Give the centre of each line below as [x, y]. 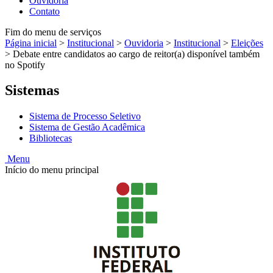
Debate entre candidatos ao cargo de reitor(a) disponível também [136, 54]
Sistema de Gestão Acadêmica [87, 127]
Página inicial [31, 43]
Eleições [247, 43]
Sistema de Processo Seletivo [85, 116]
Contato [44, 11]
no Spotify [25, 65]
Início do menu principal [52, 170]
